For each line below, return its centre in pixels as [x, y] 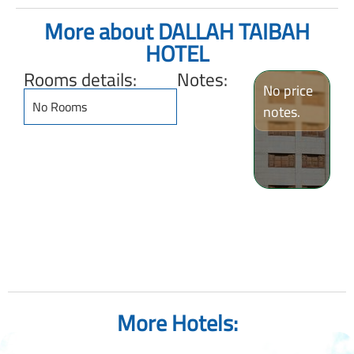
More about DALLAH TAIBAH [177, 32]
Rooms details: [80, 80]
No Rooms [60, 107]
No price [288, 91]
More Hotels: [177, 324]
